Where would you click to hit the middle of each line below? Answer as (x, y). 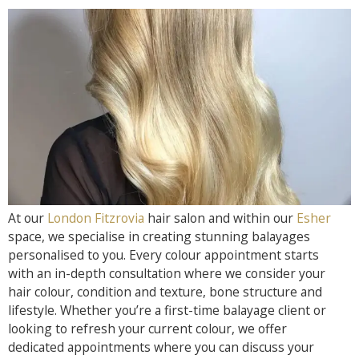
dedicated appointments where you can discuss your (161, 347)
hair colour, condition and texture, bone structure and (165, 291)
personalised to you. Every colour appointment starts (163, 254)
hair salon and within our (220, 218)
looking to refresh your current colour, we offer (147, 328)
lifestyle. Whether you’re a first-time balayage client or (167, 310)
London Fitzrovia (96, 218)
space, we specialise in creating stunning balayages (159, 236)
